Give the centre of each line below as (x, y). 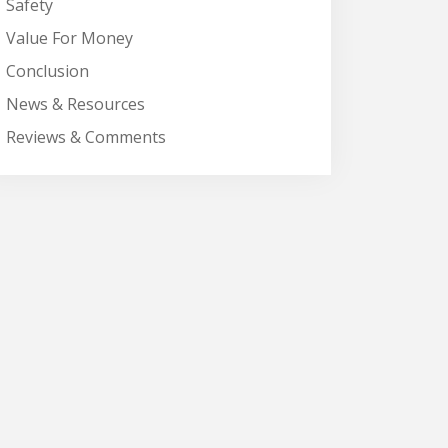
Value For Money (69, 38)
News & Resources (75, 104)
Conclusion (47, 71)
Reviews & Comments (86, 137)
